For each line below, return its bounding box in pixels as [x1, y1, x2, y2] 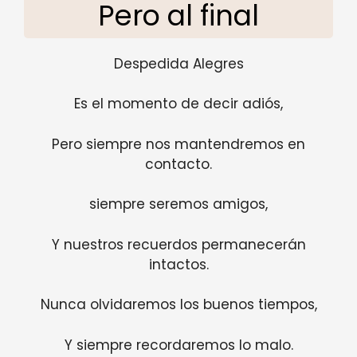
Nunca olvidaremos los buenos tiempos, [40, 295, 317, 315]
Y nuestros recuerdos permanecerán [51, 234, 306, 254]
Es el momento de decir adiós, [74, 94, 283, 114]
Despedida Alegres [113, 53, 244, 73]
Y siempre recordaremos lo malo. [64, 335, 293, 355]
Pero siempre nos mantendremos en [52, 134, 305, 154]
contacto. [145, 154, 212, 174]
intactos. [148, 254, 209, 274]
